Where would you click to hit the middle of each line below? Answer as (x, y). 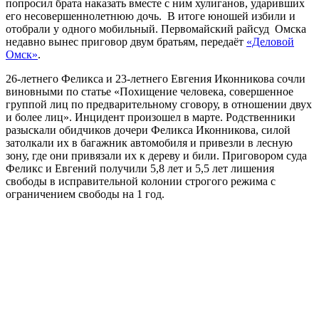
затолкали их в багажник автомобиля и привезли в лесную (149, 142)
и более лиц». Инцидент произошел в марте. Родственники (151, 117)
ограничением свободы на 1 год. (85, 194)
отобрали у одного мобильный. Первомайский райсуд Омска (156, 28)
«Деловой (270, 41)
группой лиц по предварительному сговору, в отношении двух (159, 104)
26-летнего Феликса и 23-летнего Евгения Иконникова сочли (156, 78)
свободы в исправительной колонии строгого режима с (141, 181)
